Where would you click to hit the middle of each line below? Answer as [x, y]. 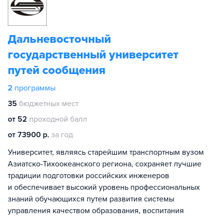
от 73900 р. [28, 135]
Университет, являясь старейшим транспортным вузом [106, 152]
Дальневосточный [59, 39]
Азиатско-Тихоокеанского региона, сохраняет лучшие [105, 164]
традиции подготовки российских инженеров [89, 176]
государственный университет [93, 55]
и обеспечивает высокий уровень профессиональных [104, 187]
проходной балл [58, 119]
